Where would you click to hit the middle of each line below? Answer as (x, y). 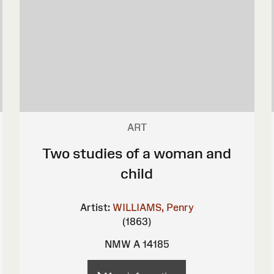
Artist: (95, 207)
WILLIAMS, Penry (153, 207)
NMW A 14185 (137, 244)
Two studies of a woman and (137, 153)
